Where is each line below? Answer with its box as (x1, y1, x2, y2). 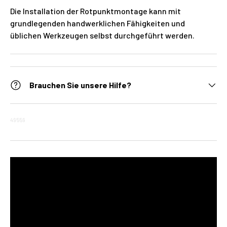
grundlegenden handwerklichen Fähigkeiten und (10, 18, 185, 28)
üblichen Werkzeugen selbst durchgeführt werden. (10, 30, 195, 40)
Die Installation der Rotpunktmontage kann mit (10, 6, 181, 16)
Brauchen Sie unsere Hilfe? (29, 80, 131, 90)
